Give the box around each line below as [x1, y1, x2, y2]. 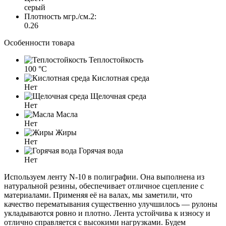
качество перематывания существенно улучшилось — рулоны [4, 199, 217, 208]
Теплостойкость [87, 55, 143, 64]
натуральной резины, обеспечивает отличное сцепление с [4, 181, 204, 190]
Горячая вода [77, 146, 123, 155]
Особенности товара [4, 38, 75, 47]
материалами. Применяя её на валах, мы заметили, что [4, 190, 192, 199]
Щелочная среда [88, 91, 146, 100]
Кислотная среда [90, 73, 149, 82]
